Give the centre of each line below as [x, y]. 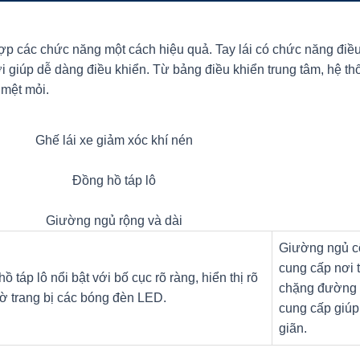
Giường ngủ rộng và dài [114, 221]
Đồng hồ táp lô [114, 181]
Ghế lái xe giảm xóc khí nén [114, 141]
